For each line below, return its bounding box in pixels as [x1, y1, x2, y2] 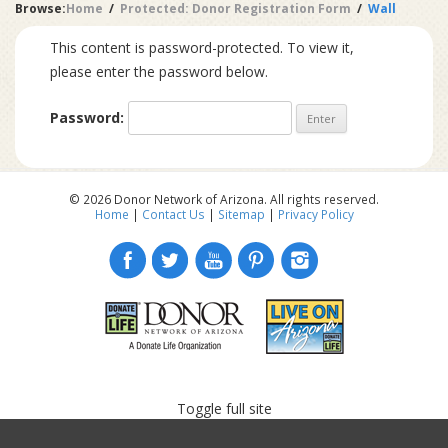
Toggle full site [176, 398, 272, 418]
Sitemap [217, 205, 265, 222]
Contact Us [141, 205, 205, 222]
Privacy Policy [277, 205, 354, 222]
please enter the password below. [50, 61, 268, 81]
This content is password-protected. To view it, [50, 37, 354, 57]
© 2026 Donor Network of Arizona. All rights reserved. [69, 190, 379, 207]
